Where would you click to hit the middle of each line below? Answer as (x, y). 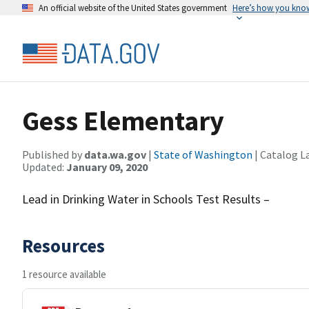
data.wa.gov (115, 154)
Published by (53, 154)
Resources (63, 246)
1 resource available (64, 274)
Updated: (44, 167)
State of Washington (203, 154)
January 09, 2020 (107, 167)
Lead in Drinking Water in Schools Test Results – (146, 199)
